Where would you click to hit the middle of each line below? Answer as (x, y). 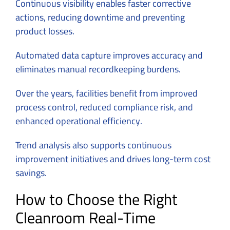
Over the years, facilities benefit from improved (107, 93)
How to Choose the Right (97, 199)
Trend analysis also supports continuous (93, 145)
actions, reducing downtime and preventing (100, 17)
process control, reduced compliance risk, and (104, 107)
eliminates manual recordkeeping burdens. (98, 69)
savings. (31, 172)
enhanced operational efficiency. (79, 121)
